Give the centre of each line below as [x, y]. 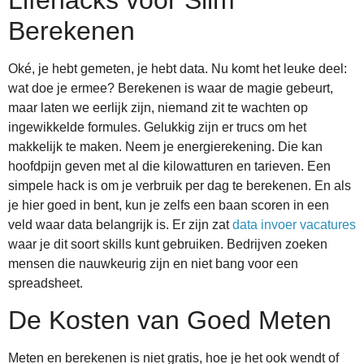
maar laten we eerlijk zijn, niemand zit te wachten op [158, 107]
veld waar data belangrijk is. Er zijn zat [120, 224]
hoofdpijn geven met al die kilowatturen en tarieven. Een [169, 166]
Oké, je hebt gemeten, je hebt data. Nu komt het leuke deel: [178, 68]
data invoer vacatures [294, 224]
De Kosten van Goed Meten [170, 320]
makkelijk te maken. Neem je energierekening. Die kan [165, 146]
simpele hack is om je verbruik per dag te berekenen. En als [180, 185]
